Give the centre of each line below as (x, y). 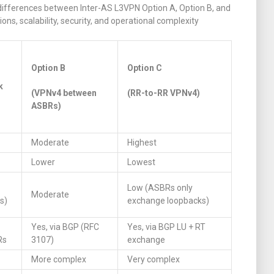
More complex (59, 259)
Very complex (154, 259)
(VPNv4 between (64, 93)
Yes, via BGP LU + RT (166, 227)
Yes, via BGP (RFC (65, 227)
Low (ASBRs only (160, 187)
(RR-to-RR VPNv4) (164, 93)
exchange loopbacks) (168, 200)
